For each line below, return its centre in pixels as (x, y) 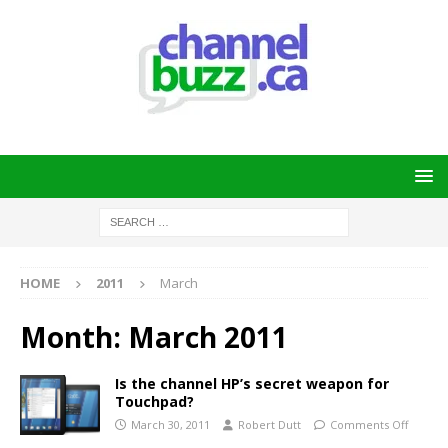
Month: (74, 337)
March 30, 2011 (170, 424)
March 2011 (208, 337)
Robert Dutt (269, 424)
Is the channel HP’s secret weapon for (252, 383)
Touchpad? (154, 401)
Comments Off (369, 424)
